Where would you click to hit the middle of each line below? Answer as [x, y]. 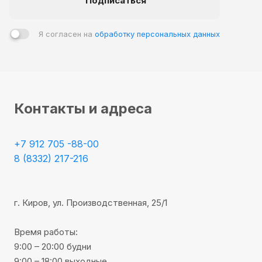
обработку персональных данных [157, 34]
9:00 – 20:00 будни [53, 246]
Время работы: [46, 232]
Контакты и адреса [83, 108]
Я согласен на [67, 34]
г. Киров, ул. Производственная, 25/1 [91, 202]
